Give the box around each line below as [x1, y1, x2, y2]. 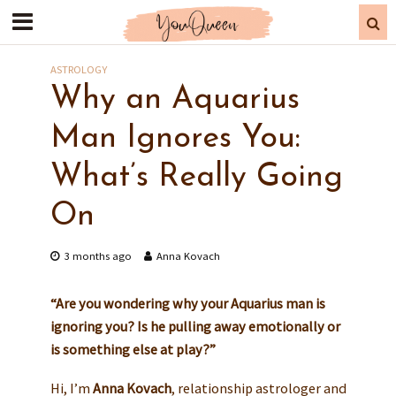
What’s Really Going [49, 162, 343, 194]
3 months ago [64, 249, 132, 263]
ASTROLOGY [49, 63, 107, 76]
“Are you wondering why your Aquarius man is [49, 294, 325, 312]
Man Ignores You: [49, 123, 301, 155]
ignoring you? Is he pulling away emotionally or [49, 317, 340, 335]
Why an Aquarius [49, 84, 300, 116]
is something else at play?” [49, 340, 216, 358]
